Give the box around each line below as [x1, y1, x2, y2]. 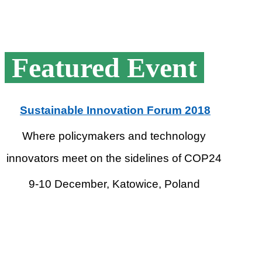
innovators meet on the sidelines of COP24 [6, 151, 222, 164]
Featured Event [5, 51, 204, 83]
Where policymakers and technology [22, 129, 206, 142]
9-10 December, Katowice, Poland [28, 177, 200, 190]
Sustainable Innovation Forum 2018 [20, 104, 211, 116]
